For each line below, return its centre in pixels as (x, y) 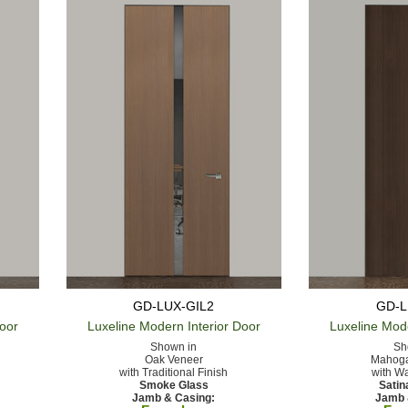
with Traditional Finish (174, 372)
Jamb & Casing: (174, 398)
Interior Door (222, 326)
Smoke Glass (173, 385)
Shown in (174, 347)
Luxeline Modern (135, 326)
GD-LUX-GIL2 (174, 306)
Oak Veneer (173, 359)
